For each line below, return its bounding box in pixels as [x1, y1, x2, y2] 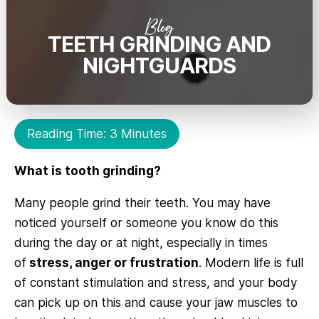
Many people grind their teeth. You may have [14, 195, 271, 210]
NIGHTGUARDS [83, 52, 236, 78]
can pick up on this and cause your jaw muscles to [14, 295, 298, 310]
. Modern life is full [199, 255, 303, 270]
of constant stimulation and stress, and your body [14, 275, 297, 290]
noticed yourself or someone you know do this [14, 215, 278, 230]
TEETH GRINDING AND [48, 31, 271, 57]
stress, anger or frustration [26, 255, 199, 270]
